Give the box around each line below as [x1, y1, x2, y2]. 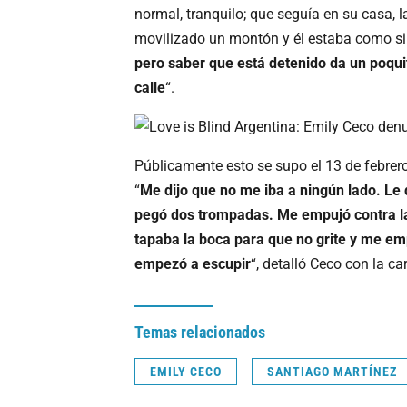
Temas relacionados [134, 322, 265, 342]
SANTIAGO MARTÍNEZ [267, 363, 397, 379]
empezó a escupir [134, 254, 251, 273]
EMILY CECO [150, 363, 222, 379]
